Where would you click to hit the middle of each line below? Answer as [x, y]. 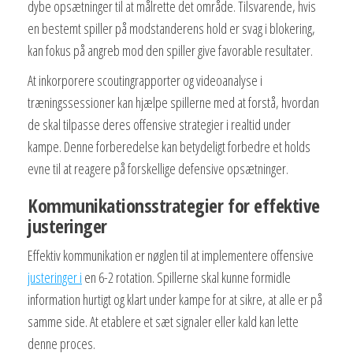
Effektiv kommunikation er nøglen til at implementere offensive [171, 255]
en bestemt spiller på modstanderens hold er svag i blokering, [171, 28]
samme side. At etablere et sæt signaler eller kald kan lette [163, 321]
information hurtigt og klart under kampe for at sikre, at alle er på [175, 299]
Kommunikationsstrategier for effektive [174, 205]
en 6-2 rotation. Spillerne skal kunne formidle [186, 277]
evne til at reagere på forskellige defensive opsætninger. [158, 168]
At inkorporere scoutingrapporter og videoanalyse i [145, 80]
